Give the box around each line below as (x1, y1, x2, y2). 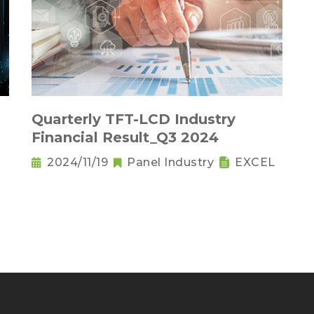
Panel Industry (127, 156, 214, 170)
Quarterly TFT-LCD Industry (32, 111, 235, 128)
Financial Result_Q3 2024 (32, 129, 219, 146)
